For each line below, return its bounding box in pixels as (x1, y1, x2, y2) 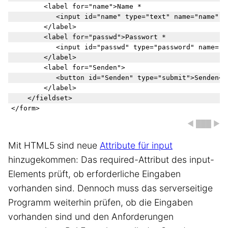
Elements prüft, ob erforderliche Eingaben (8, 168, 181, 179)
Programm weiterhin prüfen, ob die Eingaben (8, 196, 193, 208)
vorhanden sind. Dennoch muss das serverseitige (8, 182, 213, 193)
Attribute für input (100, 139, 173, 151)
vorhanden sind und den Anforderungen (8, 211, 174, 222)
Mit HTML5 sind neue (8, 139, 100, 151)
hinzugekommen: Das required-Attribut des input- (8, 154, 214, 165)
